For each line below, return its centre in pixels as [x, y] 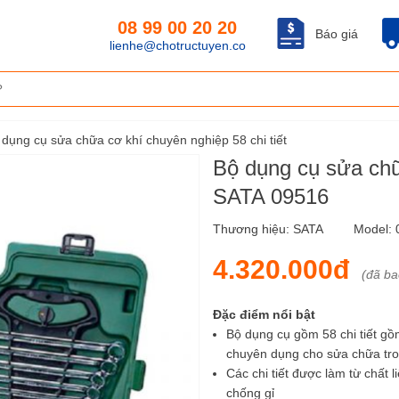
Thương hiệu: [253, 229]
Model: [375, 229]
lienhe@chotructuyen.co [177, 45]
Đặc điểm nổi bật [264, 315]
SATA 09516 [271, 196]
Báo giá [337, 34]
